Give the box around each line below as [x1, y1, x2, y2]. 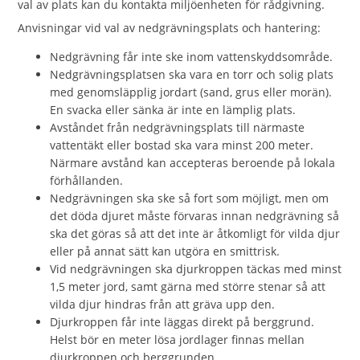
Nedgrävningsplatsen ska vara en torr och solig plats [50, 67, 334, 82]
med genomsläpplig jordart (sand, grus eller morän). [50, 84, 333, 100]
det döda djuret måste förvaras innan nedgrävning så [50, 208, 340, 223]
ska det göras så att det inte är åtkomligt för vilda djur [50, 226, 341, 241]
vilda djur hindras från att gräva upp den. [50, 297, 276, 312]
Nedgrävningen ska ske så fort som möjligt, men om [50, 190, 329, 206]
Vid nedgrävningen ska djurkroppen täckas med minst [50, 261, 342, 276]
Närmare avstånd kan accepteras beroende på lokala [50, 155, 336, 170]
